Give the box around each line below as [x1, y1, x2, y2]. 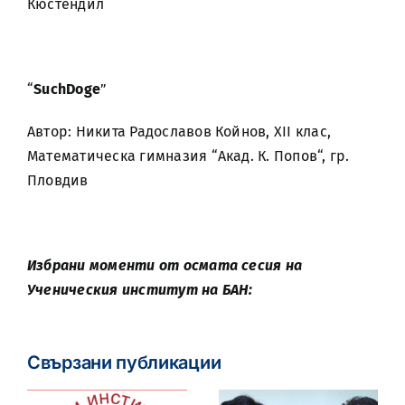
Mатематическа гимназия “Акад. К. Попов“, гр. [27, 147, 350, 165]
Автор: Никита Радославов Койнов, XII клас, [27, 123, 332, 140]
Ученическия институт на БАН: [27, 281, 253, 298]
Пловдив [27, 172, 89, 189]
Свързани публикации [27, 352, 221, 373]
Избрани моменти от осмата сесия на [27, 257, 303, 274]
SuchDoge [33, 80, 101, 98]
